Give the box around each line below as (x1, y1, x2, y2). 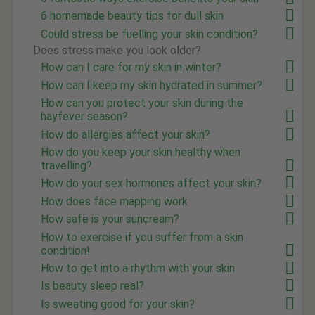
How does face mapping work (41, 194, 188, 208)
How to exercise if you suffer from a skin (41, 230, 244, 244)
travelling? (41, 159, 93, 173)
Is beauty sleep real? (41, 279, 145, 293)
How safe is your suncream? (41, 212, 180, 226)
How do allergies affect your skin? (41, 127, 211, 141)
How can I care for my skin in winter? (41, 60, 222, 75)
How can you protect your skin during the (41, 96, 244, 110)
